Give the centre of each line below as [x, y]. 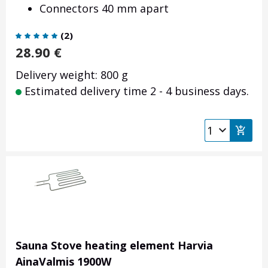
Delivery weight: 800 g [72, 75]
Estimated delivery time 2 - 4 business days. [135, 91]
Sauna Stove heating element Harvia [114, 246]
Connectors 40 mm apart [104, 9]
